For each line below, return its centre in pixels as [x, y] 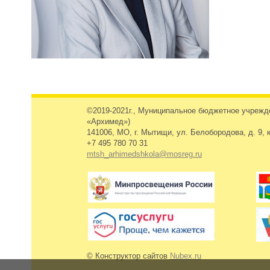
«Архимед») [108, 121]
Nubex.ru [185, 256]
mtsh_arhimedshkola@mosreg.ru [144, 154]
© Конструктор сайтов [128, 256]
